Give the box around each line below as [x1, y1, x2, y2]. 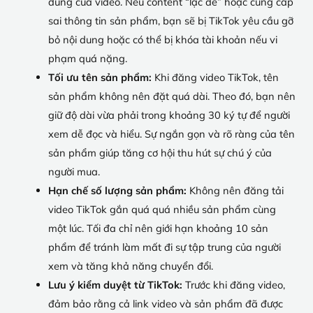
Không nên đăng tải [186, 184, 284, 198]
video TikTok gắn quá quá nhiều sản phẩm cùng [48, 203, 276, 217]
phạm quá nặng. [48, 52, 127, 66]
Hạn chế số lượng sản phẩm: [48, 184, 187, 198]
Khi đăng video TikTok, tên [151, 71, 279, 85]
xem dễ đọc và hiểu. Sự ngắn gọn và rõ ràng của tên [48, 127, 295, 141]
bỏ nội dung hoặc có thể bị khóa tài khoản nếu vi [48, 33, 277, 47]
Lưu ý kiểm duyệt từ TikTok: [48, 278, 182, 292]
